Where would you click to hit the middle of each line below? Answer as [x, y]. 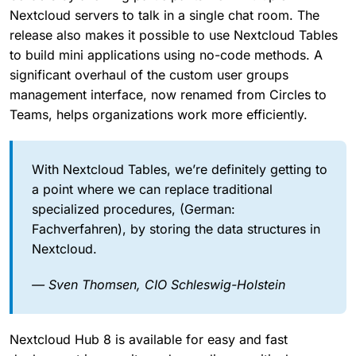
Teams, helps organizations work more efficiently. [159, 114]
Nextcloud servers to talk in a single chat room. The [164, 15]
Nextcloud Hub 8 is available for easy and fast [149, 339]
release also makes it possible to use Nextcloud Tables [174, 35]
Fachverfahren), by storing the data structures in [176, 229]
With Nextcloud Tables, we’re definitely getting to [180, 169]
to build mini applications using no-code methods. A [166, 55]
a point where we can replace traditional [152, 189]
